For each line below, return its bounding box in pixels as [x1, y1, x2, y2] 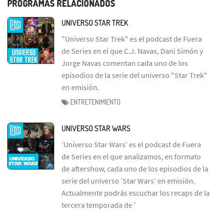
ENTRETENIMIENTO [70, 97, 121, 106]
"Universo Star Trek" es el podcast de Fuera [62, 33, 202, 44]
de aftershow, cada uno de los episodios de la [62, 163, 208, 173]
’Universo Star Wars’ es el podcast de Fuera [62, 139, 201, 149]
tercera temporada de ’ [62, 200, 136, 210]
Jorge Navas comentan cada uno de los [62, 58, 188, 68]
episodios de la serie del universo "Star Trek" [62, 70, 207, 80]
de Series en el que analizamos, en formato [62, 151, 201, 161]
